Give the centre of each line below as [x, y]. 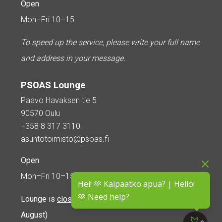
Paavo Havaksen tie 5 [59, 101]
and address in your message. [73, 58]
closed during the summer [102, 199]
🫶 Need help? [104, 197]
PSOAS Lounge [53, 85]
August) [34, 215]
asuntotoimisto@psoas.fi [65, 139]
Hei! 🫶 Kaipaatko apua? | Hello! [136, 184]
